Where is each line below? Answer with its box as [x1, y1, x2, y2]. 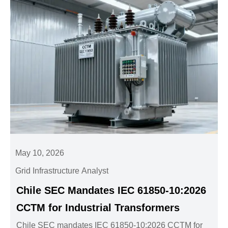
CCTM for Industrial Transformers [16, 202, 180, 213]
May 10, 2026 [15, 149, 65, 158]
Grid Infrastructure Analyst [15, 166, 109, 175]
